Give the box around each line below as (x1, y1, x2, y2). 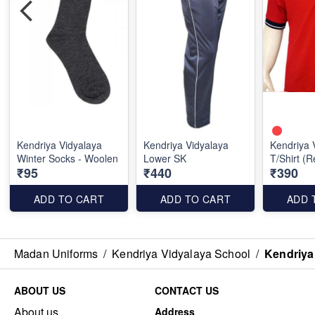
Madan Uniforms (14, 245, 98, 262)
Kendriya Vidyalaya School (112, 245, 251, 262)
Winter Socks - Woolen (17, 151, 118, 165)
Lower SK (143, 151, 186, 165)
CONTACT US (155, 283, 219, 297)
